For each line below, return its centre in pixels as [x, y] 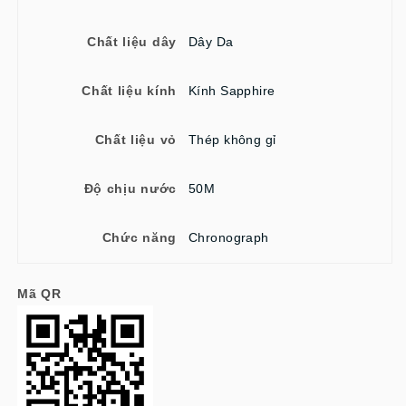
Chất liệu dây [131, 41]
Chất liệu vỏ [135, 139]
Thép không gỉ [232, 139]
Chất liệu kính [129, 90]
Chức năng [139, 237]
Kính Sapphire [232, 90]
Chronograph [229, 237]
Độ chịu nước [130, 188]
